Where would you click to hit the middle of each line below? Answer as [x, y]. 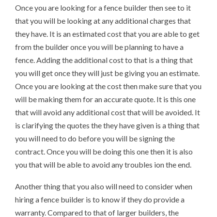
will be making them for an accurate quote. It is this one [106, 99]
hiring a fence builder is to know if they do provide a [100, 199]
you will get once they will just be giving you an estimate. [108, 73]
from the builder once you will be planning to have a [100, 46]
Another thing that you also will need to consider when [104, 186]
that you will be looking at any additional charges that [103, 20]
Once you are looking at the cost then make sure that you [108, 86]
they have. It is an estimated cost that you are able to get [108, 33]
